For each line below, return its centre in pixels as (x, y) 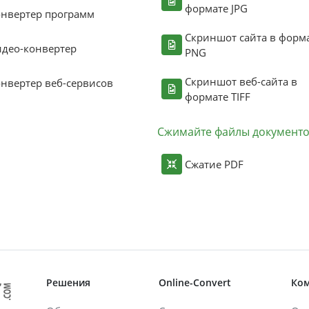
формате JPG (216, 8)
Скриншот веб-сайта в (241, 81)
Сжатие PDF (214, 164)
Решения (68, 282)
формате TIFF (218, 97)
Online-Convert (195, 282)
